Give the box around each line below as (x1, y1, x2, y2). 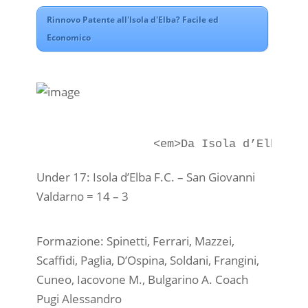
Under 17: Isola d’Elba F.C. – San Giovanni (36, 168, 255, 185)
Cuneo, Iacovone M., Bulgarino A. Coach (36, 272, 248, 288)
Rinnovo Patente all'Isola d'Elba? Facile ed (46, 14, 219, 26)
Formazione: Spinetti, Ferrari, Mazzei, (36, 233, 234, 250)
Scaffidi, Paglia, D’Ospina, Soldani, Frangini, (36, 252, 259, 269)
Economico (46, 32, 91, 44)
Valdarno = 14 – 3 (36, 188, 129, 204)
